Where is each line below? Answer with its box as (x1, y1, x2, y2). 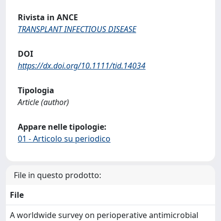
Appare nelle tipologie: (18, 121, 107, 132)
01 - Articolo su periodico (18, 133, 110, 144)
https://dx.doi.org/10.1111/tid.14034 (18, 60, 146, 71)
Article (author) (18, 97, 69, 108)
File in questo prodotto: (14, 170, 101, 181)
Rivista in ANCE (18, 12, 78, 23)
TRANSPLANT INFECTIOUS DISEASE (18, 24, 136, 35)
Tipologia (18, 85, 54, 96)
